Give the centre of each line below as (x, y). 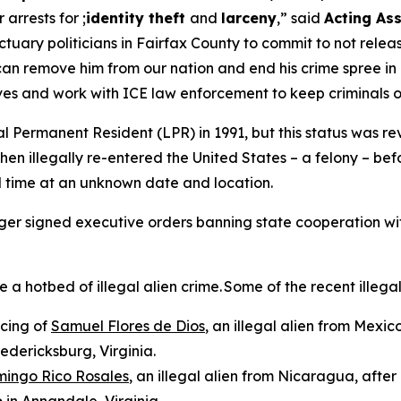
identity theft (138, 18)
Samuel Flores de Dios (128, 326)
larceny (249, 18)
